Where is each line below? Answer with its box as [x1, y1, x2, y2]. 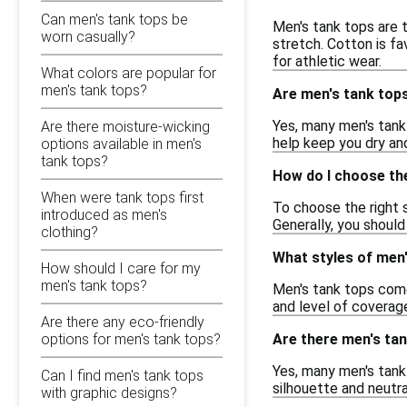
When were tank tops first [41, 188, 203, 206]
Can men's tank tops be [41, 10, 188, 28]
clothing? [41, 223, 98, 241]
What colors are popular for [41, 64, 216, 82]
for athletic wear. [273, 52, 382, 70]
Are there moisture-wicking [41, 117, 210, 135]
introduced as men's [41, 205, 167, 223]
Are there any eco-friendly [41, 313, 204, 331]
